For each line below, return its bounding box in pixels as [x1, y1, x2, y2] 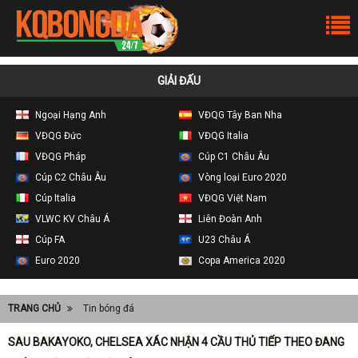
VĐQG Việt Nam [198, 192, 267, 204]
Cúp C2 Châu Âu [35, 171, 106, 183]
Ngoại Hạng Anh [35, 109, 106, 121]
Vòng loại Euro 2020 [198, 171, 287, 183]
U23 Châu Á [198, 233, 250, 245]
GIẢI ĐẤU [157, 74, 201, 87]
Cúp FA [35, 233, 65, 245]
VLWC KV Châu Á [35, 213, 109, 225]
